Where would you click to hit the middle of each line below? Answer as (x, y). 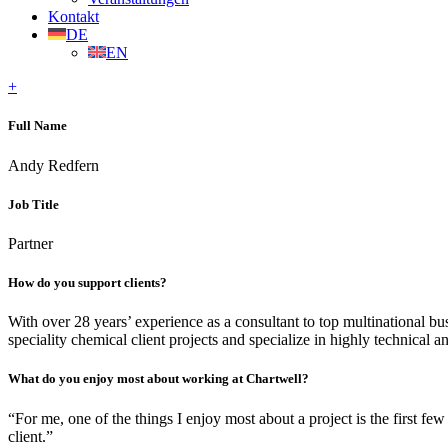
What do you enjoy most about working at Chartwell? (158, 379)
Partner (30, 243)
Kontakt (73, 17)
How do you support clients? (87, 283)
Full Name (37, 126)
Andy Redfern (53, 165)
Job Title (33, 204)
